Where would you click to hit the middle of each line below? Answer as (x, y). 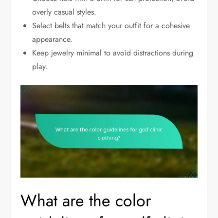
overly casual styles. (64, 12)
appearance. (53, 39)
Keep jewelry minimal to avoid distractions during (113, 53)
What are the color (86, 201)
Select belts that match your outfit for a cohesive (111, 25)
